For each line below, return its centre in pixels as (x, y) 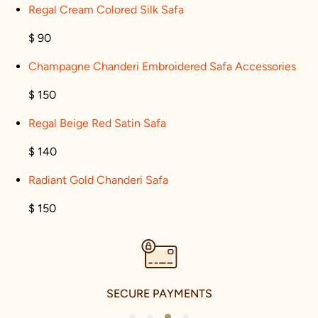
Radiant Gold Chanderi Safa (98, 180)
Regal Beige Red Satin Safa (97, 123)
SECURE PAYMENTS (159, 293)
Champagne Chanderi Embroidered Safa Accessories (162, 66)
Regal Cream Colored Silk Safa (106, 9)
